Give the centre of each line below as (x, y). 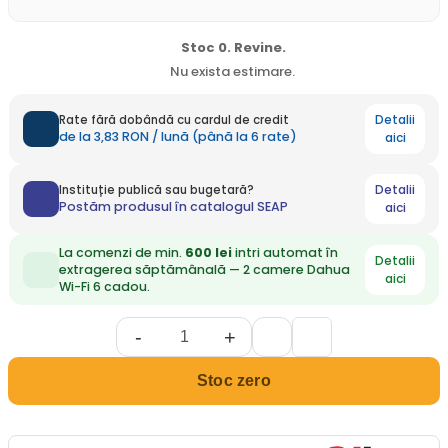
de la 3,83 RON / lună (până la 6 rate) (178, 136)
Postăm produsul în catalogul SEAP (173, 206)
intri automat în (285, 252)
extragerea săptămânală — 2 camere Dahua (204, 269)
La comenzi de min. (122, 252)
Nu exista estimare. (232, 71)
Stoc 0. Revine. (232, 47)
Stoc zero (234, 380)
